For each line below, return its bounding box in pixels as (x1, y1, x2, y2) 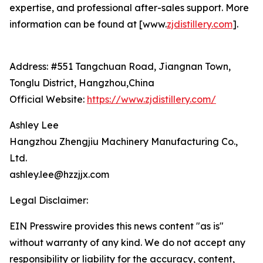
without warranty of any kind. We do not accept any (9, 237, 245, 248)
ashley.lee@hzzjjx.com (9, 168, 109, 180)
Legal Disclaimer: (9, 194, 88, 206)
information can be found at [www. (9, 18, 167, 30)
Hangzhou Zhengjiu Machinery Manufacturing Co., (9, 136, 238, 147)
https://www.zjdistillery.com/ (87, 93, 216, 105)
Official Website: (9, 93, 87, 105)
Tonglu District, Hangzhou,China (9, 77, 154, 89)
